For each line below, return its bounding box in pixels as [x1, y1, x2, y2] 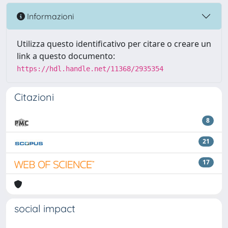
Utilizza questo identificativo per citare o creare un [17, 38, 211, 49]
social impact [14, 202, 75, 215]
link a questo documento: [17, 50, 115, 62]
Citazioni [14, 91, 54, 103]
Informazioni [25, 11, 74, 21]
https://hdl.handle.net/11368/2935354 [17, 65, 163, 73]
